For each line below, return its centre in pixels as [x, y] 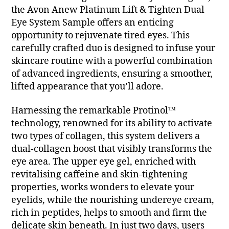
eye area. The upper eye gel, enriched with [104, 162]
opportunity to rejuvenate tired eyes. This [101, 35]
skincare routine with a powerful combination [112, 61]
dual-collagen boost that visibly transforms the [112, 149]
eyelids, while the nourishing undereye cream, [113, 200]
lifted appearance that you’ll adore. [88, 86]
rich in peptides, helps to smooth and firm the [109, 213]
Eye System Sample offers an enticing [93, 22]
